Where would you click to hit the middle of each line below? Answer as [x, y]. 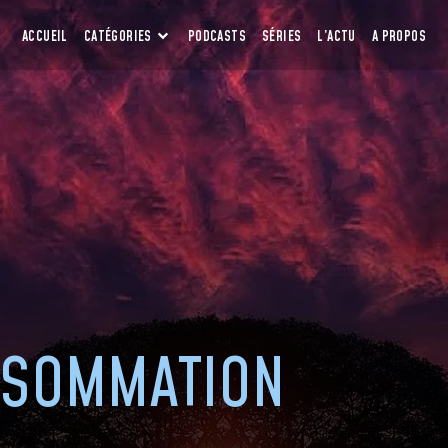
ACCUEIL [45, 37]
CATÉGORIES [119, 37]
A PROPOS [398, 37]
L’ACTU [336, 37]
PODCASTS [216, 37]
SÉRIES [281, 37]
